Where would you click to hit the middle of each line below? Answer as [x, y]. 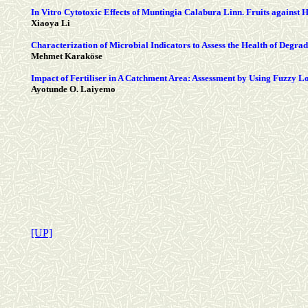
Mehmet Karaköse [67, 56]
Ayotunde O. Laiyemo [73, 89]
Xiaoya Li [51, 23]
